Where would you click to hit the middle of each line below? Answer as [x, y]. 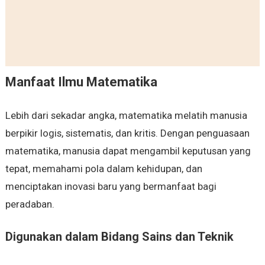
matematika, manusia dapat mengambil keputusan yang [128, 151]
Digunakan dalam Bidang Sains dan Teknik [119, 237]
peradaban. [30, 204]
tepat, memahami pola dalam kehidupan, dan [104, 169]
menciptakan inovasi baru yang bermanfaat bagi [111, 187]
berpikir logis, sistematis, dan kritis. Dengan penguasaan [127, 133]
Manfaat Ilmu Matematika [81, 82]
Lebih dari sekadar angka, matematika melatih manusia [126, 116]
